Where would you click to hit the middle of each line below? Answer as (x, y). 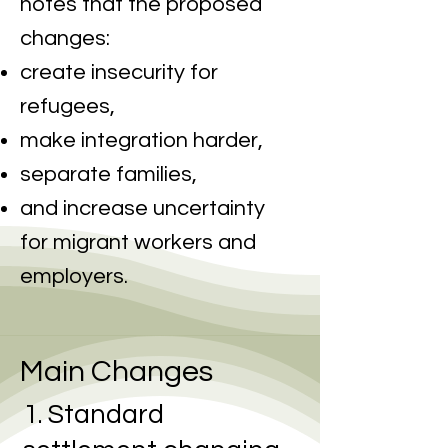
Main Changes (119, 371)
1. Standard (93, 415)
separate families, (108, 174)
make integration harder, (141, 140)
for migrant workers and (138, 242)
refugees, (67, 106)
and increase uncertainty (142, 208)
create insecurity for (119, 72)
